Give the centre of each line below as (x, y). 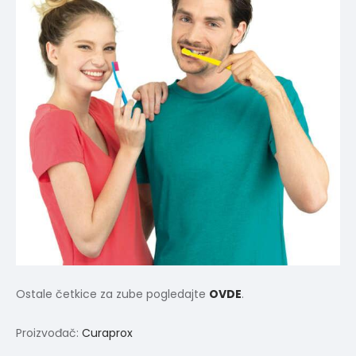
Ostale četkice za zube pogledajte (112, 294)
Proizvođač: (49, 333)
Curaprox (107, 333)
